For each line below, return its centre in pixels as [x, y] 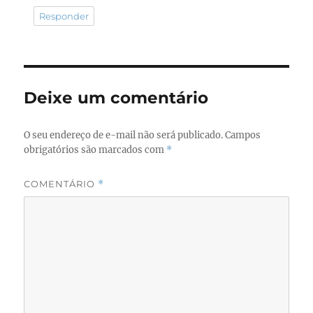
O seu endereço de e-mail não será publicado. [124, 136]
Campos [243, 136]
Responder [64, 16]
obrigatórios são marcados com [95, 150]
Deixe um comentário [116, 98]
